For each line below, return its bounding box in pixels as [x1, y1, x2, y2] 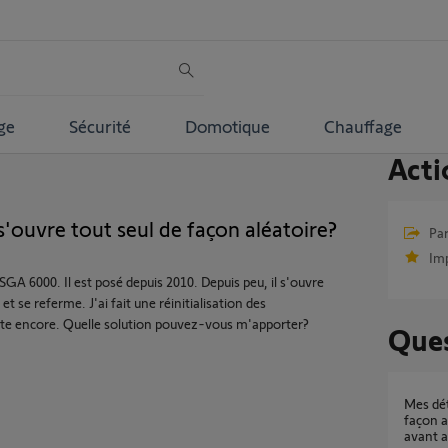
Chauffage [323, 114, 402, 137]
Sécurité [68, 114, 131, 137]
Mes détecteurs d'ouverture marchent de [403, 395, 416, 412]
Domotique [184, 114, 270, 137]
